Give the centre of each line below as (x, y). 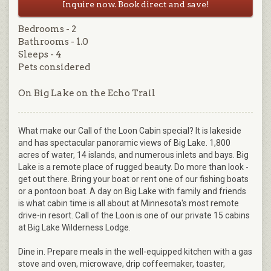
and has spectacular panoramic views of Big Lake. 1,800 (124, 143)
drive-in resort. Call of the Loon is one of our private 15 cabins (134, 216)
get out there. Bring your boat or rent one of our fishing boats (133, 179)
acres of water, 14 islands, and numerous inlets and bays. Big (133, 155)
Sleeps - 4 (40, 54)
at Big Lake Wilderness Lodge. (74, 228)
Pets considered (54, 67)
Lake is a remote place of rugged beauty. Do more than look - (133, 167)
